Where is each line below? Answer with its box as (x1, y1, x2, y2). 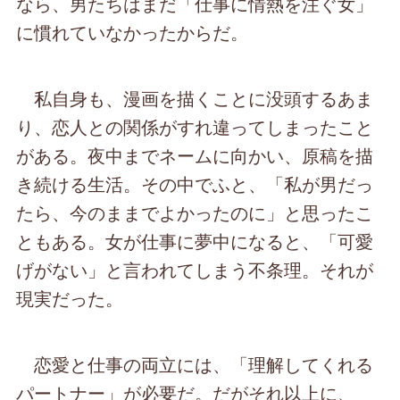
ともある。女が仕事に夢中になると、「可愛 (16, 228, 374, 254)
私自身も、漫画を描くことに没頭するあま (16, 85, 374, 112)
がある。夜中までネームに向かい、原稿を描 (16, 142, 374, 169)
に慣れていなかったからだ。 (16, 19, 249, 46)
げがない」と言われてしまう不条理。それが (16, 256, 374, 283)
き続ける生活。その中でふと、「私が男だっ (16, 171, 374, 197)
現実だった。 (16, 285, 124, 312)
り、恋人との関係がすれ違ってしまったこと (16, 113, 374, 140)
